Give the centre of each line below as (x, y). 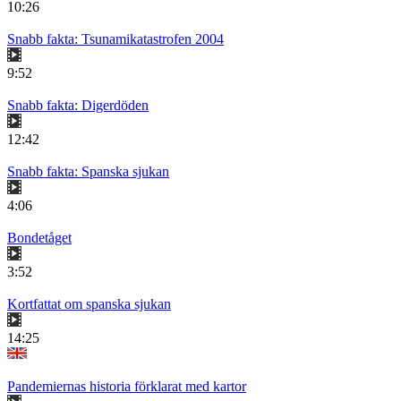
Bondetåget (39, 238)
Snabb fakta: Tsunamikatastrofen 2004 (115, 39)
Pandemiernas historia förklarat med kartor (127, 387)
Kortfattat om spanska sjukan (89, 304)
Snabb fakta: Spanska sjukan (88, 172)
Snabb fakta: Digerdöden (78, 106)
